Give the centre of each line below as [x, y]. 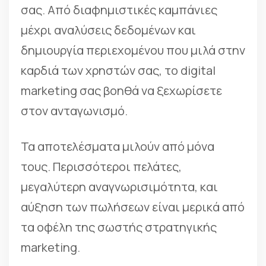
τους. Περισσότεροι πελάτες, [101, 167]
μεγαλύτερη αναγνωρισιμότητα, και [119, 187]
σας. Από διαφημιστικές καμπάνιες [119, 10]
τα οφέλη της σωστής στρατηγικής [119, 227]
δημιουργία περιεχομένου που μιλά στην [133, 50]
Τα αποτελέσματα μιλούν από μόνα [118, 147]
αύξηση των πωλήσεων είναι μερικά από [133, 207]
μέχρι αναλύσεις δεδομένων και [108, 30]
